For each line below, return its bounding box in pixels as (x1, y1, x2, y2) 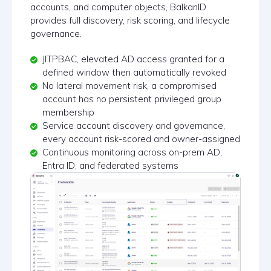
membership (42, 106, 94, 118)
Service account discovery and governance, (42, 119, 225, 131)
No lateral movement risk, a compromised (42, 79, 217, 91)
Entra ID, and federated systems (42, 159, 178, 171)
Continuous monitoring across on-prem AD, (42, 146, 222, 158)
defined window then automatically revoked (42, 66, 226, 78)
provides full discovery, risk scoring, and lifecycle (30, 14, 230, 26)
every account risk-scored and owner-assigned (42, 132, 240, 145)
